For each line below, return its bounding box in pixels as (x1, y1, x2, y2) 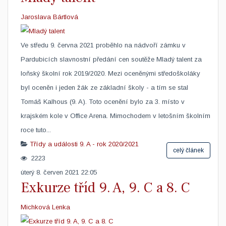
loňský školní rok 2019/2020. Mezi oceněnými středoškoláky (21, 70, 200, 77)
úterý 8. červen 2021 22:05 (21, 168, 97, 176)
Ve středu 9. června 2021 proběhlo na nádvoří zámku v (21, 41, 186, 49)
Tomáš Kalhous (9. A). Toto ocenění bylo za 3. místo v (21, 98, 185, 105)
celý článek (173, 147, 204, 154)
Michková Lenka (21, 203, 70, 211)
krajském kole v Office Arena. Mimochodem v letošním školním (21, 112, 210, 120)
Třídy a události (30, 140, 78, 148)
